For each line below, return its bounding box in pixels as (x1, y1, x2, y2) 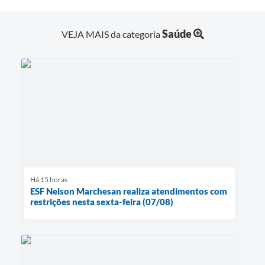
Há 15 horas (30, 174, 67, 184)
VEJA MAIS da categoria (61, 28, 162, 40)
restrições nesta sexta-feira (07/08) (30, 196, 173, 207)
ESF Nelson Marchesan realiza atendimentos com (30, 185, 227, 196)
